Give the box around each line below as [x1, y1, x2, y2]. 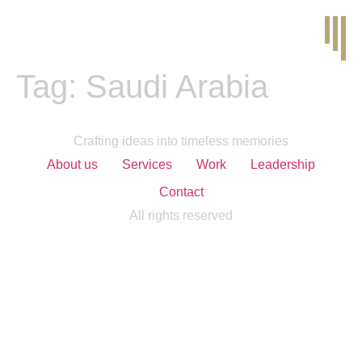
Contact [158, 184, 204, 199]
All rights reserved [129, 208, 233, 222]
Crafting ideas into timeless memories [74, 133, 288, 148]
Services [122, 157, 172, 171]
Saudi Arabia [86, 68, 268, 104]
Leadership [250, 157, 315, 171]
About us [47, 157, 98, 171]
